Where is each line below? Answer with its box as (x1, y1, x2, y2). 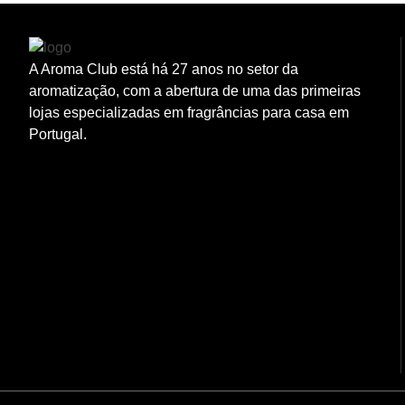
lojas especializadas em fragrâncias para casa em (29, 105, 349, 121)
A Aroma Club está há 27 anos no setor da (29, 61, 298, 78)
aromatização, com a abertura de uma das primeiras (29, 83, 361, 99)
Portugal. (29, 127, 90, 143)
